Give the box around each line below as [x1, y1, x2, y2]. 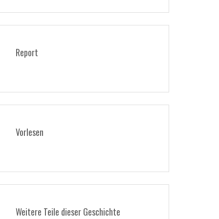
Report [16, 46, 38, 59]
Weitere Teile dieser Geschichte [16, 205, 120, 218]
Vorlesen [16, 126, 44, 138]
